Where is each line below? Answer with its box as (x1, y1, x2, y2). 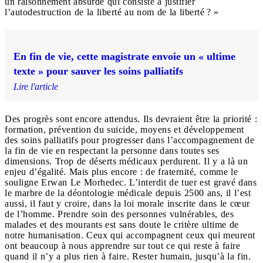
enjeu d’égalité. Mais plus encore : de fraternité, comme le (5, 166, 238, 177)
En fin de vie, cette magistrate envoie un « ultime (14, 50, 235, 62)
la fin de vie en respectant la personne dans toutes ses (5, 145, 220, 156)
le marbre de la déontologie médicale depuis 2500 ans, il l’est (5, 187, 251, 198)
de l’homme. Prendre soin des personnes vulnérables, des (5, 208, 234, 219)
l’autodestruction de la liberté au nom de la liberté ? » (5, 6, 219, 17)
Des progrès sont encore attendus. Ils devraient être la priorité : (5, 113, 257, 124)
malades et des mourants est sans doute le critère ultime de (5, 219, 239, 230)
